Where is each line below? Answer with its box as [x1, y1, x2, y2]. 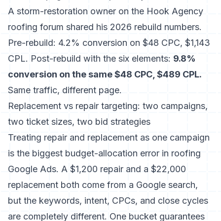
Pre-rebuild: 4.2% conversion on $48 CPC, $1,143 [8, 37, 210, 48]
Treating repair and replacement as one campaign [8, 132, 210, 143]
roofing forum [8, 22, 64, 32]
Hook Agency [147, 6, 203, 16]
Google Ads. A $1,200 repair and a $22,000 [8, 164, 186, 174]
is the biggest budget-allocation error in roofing [8, 148, 201, 158]
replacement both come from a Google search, [8, 180, 198, 190]
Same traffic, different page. [8, 85, 122, 95]
